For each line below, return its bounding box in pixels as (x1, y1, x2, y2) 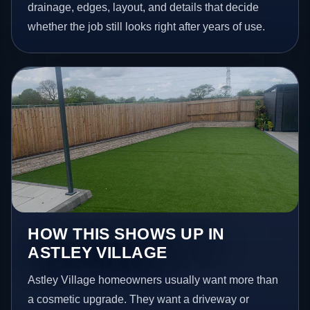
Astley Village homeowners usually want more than (28, 274, 279, 286)
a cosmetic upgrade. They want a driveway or (28, 293, 250, 306)
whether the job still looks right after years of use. (28, 20, 266, 33)
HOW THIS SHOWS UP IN (28, 225, 225, 244)
